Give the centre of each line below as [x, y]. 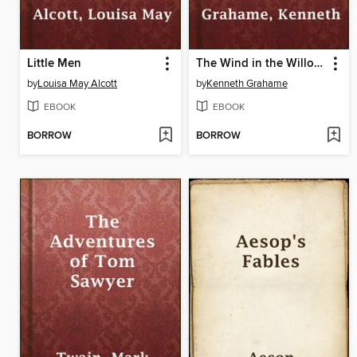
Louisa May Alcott [77, 83]
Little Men [54, 63]
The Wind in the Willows [318, 63]
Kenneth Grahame [247, 83]
